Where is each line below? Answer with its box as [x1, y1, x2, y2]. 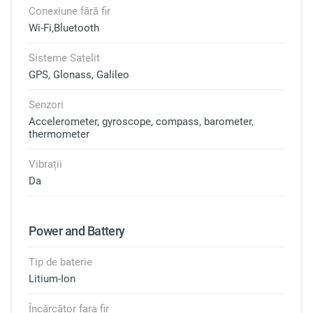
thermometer [29, 128, 89, 140]
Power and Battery [29, 224, 125, 238]
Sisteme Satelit [29, 52, 100, 64]
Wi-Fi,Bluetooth [29, 22, 99, 34]
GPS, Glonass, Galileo [29, 68, 129, 81]
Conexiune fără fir [29, 5, 110, 17]
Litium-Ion [29, 272, 75, 285]
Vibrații [29, 158, 62, 170]
